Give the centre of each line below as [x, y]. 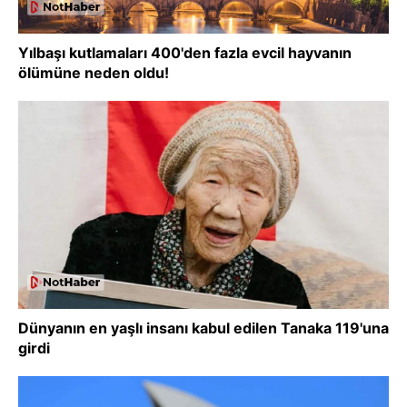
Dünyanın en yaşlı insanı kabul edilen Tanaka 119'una [203, 328]
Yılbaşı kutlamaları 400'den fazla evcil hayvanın [185, 52]
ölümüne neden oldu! [94, 72]
